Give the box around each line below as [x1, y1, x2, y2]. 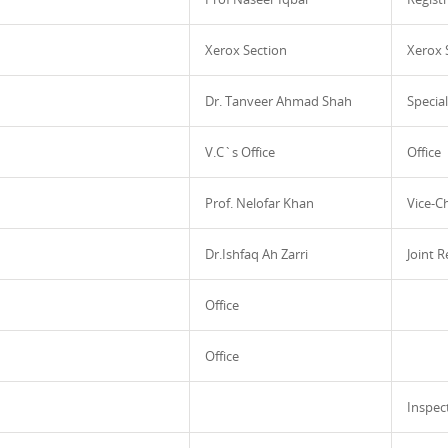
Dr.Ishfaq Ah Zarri [205, 245, 308, 263]
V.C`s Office [205, 143, 275, 161]
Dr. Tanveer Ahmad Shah [205, 92, 352, 110]
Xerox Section [205, 41, 287, 59]
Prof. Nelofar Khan [205, 194, 314, 212]
